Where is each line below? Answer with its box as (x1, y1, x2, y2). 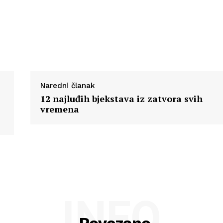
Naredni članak (40, 81, 95, 91)
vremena (40, 103, 79, 115)
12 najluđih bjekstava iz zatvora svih (40, 93, 203, 105)
